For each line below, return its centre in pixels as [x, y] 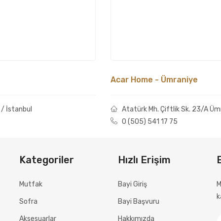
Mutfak [31, 184]
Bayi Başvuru [139, 202]
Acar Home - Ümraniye [154, 80]
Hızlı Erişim [144, 160]
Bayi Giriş [132, 184]
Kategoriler [47, 160]
